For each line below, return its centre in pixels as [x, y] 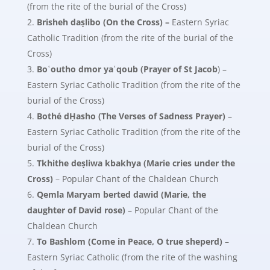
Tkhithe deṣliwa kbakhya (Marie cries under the [136, 163]
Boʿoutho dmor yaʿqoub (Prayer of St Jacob [127, 69]
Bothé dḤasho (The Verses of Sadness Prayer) [131, 116]
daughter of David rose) [76, 210]
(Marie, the [183, 194]
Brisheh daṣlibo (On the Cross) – [103, 22]
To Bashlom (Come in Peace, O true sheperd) [129, 241]
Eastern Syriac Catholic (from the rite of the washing [132, 257]
